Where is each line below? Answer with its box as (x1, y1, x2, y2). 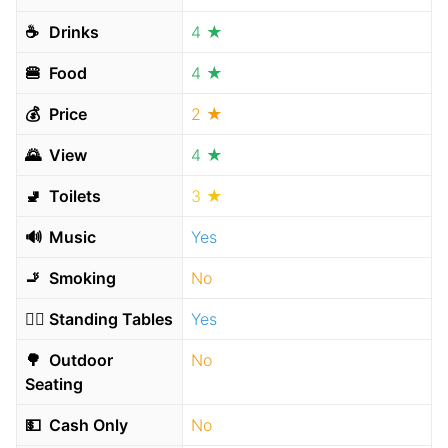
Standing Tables (45, 309, 173, 329)
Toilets (45, 186, 101, 206)
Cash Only (45, 415, 128, 435)
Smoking (45, 268, 116, 288)
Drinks (45, 22, 99, 42)
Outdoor (45, 350, 113, 370)
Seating (25, 374, 83, 394)
